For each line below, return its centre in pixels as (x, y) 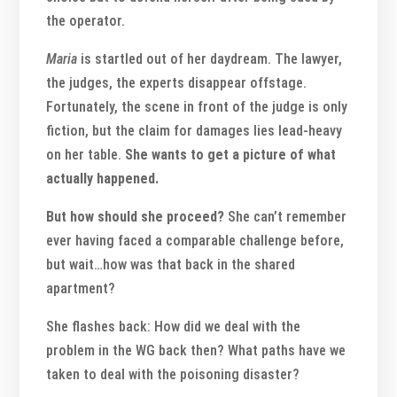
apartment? (81, 288)
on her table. (86, 154)
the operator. (86, 20)
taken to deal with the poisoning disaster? (173, 374)
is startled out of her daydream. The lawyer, (210, 58)
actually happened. (103, 178)
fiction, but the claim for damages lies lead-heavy (195, 130)
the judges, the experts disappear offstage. (177, 82)
